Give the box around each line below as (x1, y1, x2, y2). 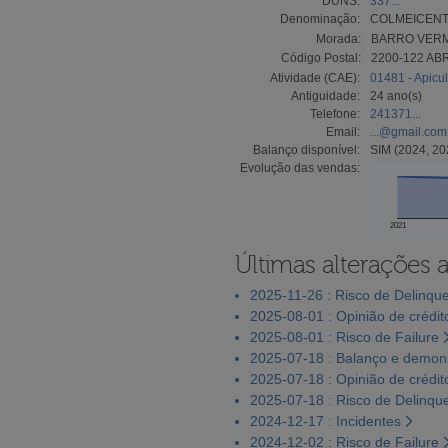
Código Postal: (281, 50, 361, 65)
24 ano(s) (370, 88, 422, 103)
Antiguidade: (291, 88, 360, 103)
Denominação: (280, 11, 360, 26)
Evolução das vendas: (240, 160, 360, 175)
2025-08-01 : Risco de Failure (250, 328, 439, 345)
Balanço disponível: (253, 142, 360, 157)
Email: (326, 124, 360, 139)
